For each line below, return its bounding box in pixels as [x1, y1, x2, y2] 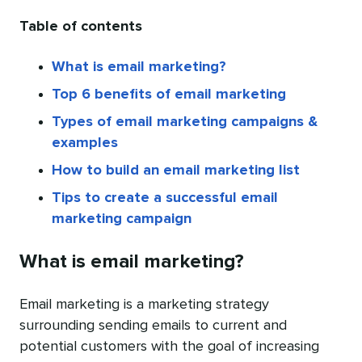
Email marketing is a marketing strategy [19, 297, 269, 313]
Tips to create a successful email [52, 191, 278, 206]
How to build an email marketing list [52, 163, 300, 179]
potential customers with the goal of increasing [19, 339, 319, 355]
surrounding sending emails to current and [19, 318, 287, 334]
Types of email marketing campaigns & [52, 115, 318, 130]
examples [52, 136, 118, 151]
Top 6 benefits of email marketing [52, 87, 286, 103]
